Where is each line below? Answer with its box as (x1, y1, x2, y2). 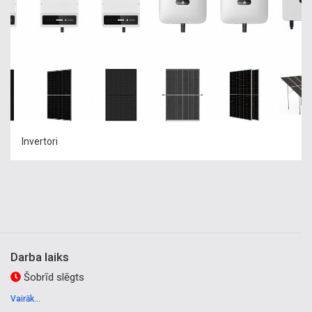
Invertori (22, 136, 58, 147)
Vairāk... (10, 294, 40, 304)
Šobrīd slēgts (21, 271, 84, 283)
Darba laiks (10, 250, 69, 264)
